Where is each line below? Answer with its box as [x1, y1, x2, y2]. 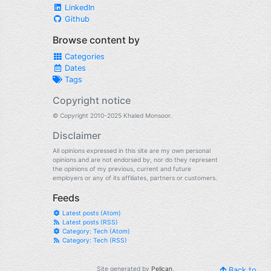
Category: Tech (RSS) [60, 237, 127, 244]
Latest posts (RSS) [60, 218, 118, 226]
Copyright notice [53, 94, 131, 106]
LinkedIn [62, 3, 94, 12]
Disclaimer [53, 129, 101, 142]
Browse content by [53, 34, 140, 46]
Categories [62, 52, 105, 61]
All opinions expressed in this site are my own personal [53, 147, 211, 154]
